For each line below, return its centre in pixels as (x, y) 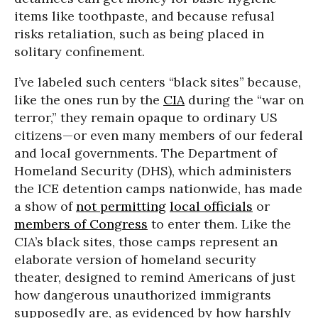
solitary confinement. (79, 51)
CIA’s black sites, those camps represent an (146, 241)
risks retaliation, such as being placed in (139, 33)
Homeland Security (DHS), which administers (153, 170)
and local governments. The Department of (146, 153)
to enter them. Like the (219, 224)
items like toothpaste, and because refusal (144, 16)
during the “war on (244, 99)
